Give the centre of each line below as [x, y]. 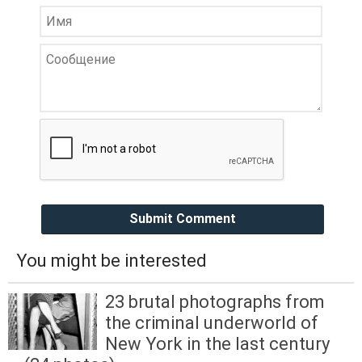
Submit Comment [183, 219]
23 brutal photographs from [215, 302]
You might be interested [112, 260]
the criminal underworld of [212, 323]
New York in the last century [217, 344]
